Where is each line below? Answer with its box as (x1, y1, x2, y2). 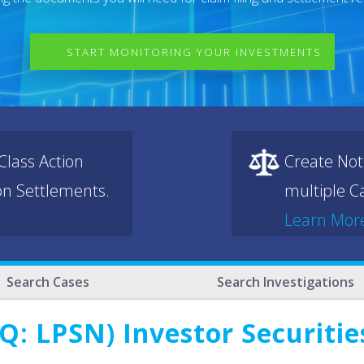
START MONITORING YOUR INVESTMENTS (66, 45, 322, 59)
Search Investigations (216, 273, 354, 291)
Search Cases (6, 273, 90, 291)
